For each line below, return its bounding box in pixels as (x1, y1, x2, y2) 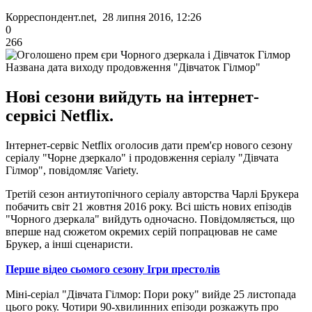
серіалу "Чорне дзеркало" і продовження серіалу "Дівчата (6, 151, 279, 164)
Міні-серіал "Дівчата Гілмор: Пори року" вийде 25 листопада (6, 288, 296, 300)
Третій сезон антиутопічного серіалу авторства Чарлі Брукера (6, 187, 299, 200)
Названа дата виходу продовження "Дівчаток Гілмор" (6, 61, 260, 73)
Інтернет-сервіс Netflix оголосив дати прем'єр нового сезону (6, 139, 292, 151)
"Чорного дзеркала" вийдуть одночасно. (6, 212, 200, 225)
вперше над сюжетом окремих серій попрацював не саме (6, 225, 277, 237)
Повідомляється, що (200, 212, 295, 225)
